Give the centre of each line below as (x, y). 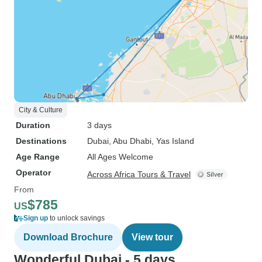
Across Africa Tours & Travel (139, 174)
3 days (99, 125)
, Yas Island (173, 141)
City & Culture (41, 110)
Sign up (36, 218)
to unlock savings (76, 218)
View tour (152, 237)
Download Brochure (68, 237)
